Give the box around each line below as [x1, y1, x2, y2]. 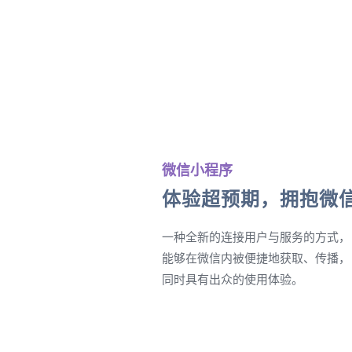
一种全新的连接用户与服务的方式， [162, 229, 350, 244]
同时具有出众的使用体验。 [162, 272, 303, 286]
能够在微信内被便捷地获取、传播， [162, 251, 350, 265]
